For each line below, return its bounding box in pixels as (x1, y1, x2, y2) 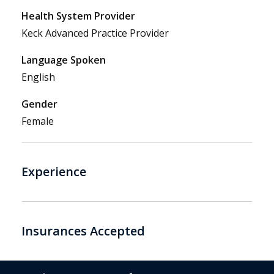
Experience (21, 163, 86, 180)
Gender (21, 97, 57, 111)
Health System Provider (21, 9, 135, 23)
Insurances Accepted (21, 222, 145, 239)
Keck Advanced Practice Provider (21, 26, 169, 40)
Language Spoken (21, 53, 106, 67)
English (21, 70, 55, 84)
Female (21, 114, 54, 128)
